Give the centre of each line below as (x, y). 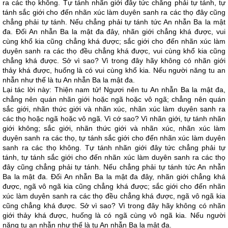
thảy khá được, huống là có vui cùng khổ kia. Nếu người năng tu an (114, 70)
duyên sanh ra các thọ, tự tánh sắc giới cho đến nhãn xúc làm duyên (114, 138)
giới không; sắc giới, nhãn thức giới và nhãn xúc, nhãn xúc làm (114, 128)
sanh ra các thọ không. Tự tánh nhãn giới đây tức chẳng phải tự (114, 148)
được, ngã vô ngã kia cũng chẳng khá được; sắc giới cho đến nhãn (114, 186)
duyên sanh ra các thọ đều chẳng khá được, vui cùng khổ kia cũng (114, 51)
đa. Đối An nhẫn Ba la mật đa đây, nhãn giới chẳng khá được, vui (114, 32)
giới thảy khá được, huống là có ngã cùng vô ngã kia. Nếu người (114, 215)
